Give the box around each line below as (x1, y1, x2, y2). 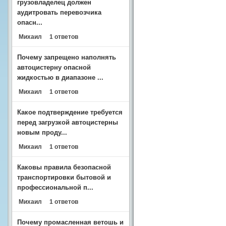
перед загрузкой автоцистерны (17, 119, 118, 126)
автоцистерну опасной (17, 64, 91, 71)
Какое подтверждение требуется (17, 108, 123, 116)
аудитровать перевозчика (17, 9, 101, 16)
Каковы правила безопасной (17, 163, 111, 171)
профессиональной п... (17, 184, 93, 191)
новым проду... (17, 129, 67, 136)
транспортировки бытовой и (17, 174, 111, 181)
